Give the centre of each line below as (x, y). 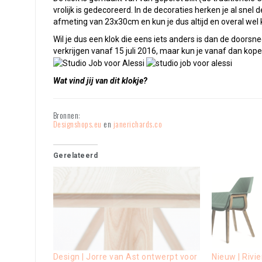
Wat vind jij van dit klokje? (100, 81)
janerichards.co (137, 124)
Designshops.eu (78, 124)
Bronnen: (67, 115)
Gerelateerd (75, 156)
